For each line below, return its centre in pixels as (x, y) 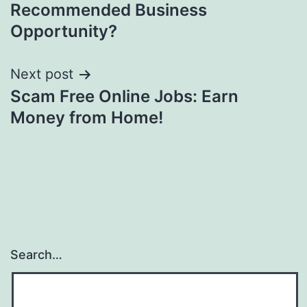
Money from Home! (87, 117)
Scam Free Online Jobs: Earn (124, 96)
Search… (36, 254)
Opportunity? (64, 31)
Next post (42, 74)
